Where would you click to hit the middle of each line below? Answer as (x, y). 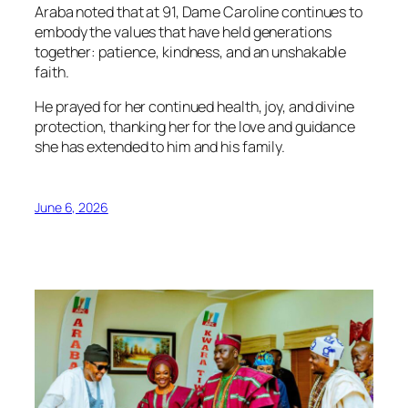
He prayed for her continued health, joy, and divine (194, 106)
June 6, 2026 (71, 208)
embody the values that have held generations (183, 31)
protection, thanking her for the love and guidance (195, 126)
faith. (52, 71)
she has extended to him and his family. (160, 146)
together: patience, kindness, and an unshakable (191, 51)
